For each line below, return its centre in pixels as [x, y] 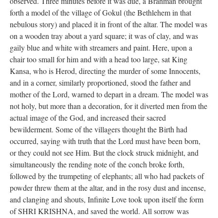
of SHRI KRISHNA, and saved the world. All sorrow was [99, 211]
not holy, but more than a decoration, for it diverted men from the [109, 106]
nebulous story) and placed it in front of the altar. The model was [109, 24]
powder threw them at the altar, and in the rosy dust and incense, [108, 188]
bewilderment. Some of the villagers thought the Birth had [99, 129]
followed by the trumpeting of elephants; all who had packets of [107, 176]
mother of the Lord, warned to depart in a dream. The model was [109, 94]
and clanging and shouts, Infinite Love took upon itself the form [107, 199]
